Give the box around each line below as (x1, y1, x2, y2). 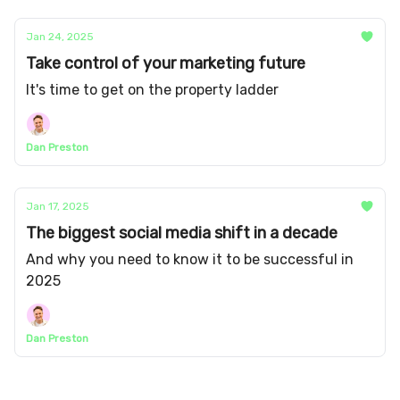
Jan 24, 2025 (26, 30, 94, 43)
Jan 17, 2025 (26, 200, 89, 212)
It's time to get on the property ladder (26, 81, 279, 98)
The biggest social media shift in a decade (26, 223, 337, 243)
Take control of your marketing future (26, 54, 305, 73)
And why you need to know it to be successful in (26, 251, 354, 268)
